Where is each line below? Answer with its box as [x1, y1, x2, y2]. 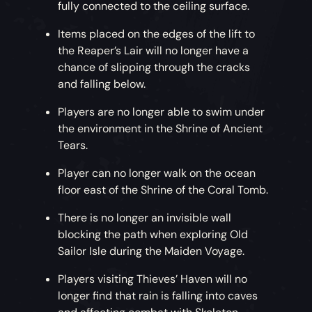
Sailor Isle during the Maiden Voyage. [58, 244, 248, 259]
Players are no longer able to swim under [58, 104, 265, 120]
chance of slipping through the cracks [58, 60, 251, 75]
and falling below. [58, 77, 146, 92]
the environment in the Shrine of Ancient [58, 121, 263, 136]
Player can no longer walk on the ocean [58, 166, 256, 181]
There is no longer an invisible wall [58, 210, 232, 226]
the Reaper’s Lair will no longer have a [58, 43, 249, 58]
